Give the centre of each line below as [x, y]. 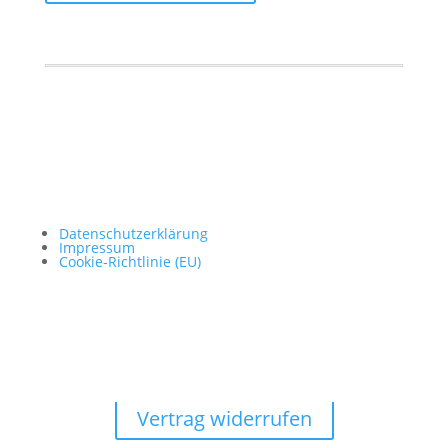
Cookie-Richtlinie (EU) [129, 261]
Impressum [96, 247]
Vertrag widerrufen [224, 418]
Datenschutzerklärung [133, 233]
